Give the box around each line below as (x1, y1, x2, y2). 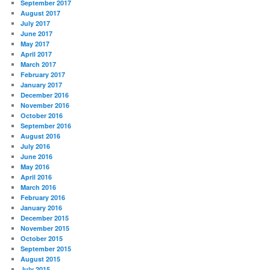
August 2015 (20, 254, 61, 263)
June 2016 (20, 151, 53, 161)
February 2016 (20, 192, 66, 202)
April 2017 (20, 49, 52, 58)
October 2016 (20, 110, 63, 120)
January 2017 (20, 80, 63, 89)
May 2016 (20, 162, 50, 171)
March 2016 (20, 182, 57, 192)
